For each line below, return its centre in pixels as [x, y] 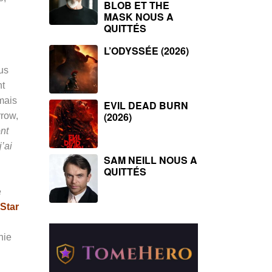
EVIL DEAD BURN [146, 105]
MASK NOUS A [139, 17]
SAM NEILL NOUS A [151, 160]
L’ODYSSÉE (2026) [146, 51]
